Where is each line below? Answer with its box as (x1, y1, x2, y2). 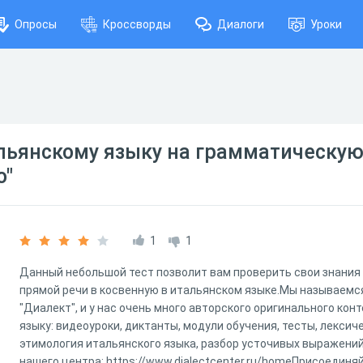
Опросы (15, 18, 57, 31)
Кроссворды (103, 18, 171, 31)
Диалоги (217, 18, 264, 31)
